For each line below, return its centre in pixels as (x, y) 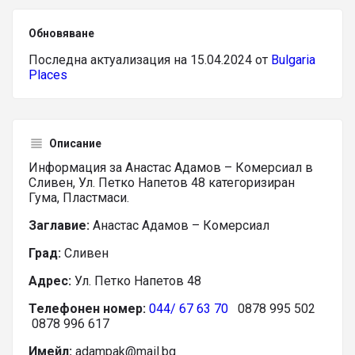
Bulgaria (293, 60)
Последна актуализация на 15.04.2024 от (150, 60)
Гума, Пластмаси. (79, 198)
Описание (75, 143)
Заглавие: (61, 225)
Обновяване (61, 33)
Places (48, 75)
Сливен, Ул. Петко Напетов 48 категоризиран (162, 183)
